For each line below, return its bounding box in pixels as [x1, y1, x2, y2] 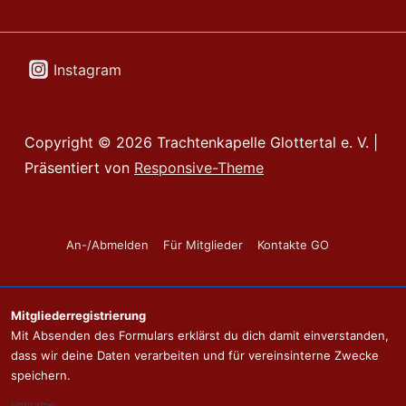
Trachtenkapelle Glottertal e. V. [157, 132, 373, 151]
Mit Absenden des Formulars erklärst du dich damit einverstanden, [11, 327, 389, 343]
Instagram [53, 60, 122, 79]
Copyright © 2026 [24, 132, 157, 151]
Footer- [24, 234, 101, 261]
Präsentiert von [24, 158, 134, 177]
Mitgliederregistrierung [11, 307, 146, 323]
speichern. [11, 367, 71, 382]
